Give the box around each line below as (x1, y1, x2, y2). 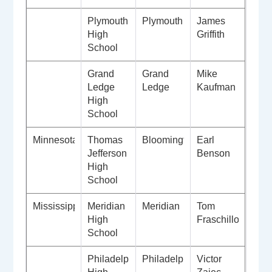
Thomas (87, 135, 123, 146)
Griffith (197, 29, 228, 40)
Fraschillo (197, 214, 240, 225)
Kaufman (197, 82, 239, 93)
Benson (197, 148, 233, 159)
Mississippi (33, 201, 81, 212)
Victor (197, 254, 222, 265)
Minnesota (33, 135, 78, 146)
